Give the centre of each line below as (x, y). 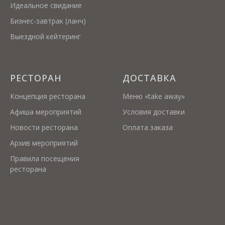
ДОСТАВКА (149, 78)
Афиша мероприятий (46, 112)
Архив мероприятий (44, 143)
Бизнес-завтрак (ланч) (48, 21)
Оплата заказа (148, 127)
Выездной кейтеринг (45, 36)
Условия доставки (154, 112)
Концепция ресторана (48, 96)
